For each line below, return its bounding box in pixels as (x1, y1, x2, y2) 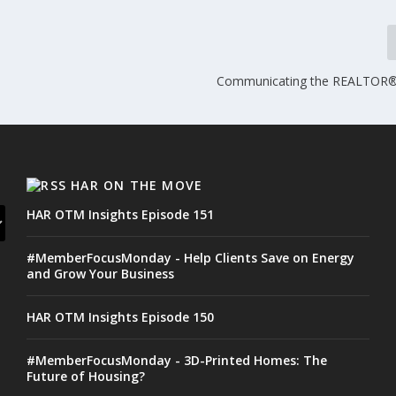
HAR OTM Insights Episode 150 (27, 308, 215, 325)
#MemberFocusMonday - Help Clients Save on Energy (27, 248, 355, 266)
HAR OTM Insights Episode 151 (27, 205, 215, 223)
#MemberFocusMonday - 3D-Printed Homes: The (27, 351, 328, 369)
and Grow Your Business (27, 264, 175, 282)
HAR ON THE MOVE (71, 176, 203, 194)
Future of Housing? (27, 367, 146, 385)
